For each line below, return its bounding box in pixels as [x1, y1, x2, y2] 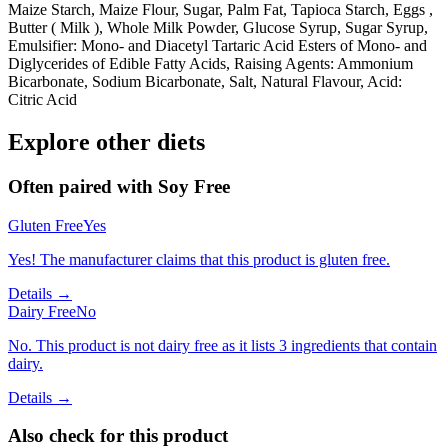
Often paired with [8, 176, 158, 197]
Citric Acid [8, 91, 77, 109]
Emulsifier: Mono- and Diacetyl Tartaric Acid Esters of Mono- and [8, 37, 427, 55]
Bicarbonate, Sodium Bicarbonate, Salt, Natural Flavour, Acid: [8, 73, 402, 91]
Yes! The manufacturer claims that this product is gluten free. [8, 250, 390, 268]
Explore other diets [8, 129, 205, 156]
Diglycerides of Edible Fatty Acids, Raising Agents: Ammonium [8, 55, 413, 73]
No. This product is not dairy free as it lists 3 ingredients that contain [8, 336, 437, 354]
